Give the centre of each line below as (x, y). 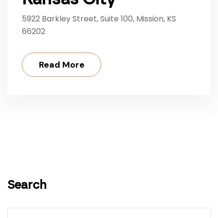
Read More (62, 65)
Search (27, 185)
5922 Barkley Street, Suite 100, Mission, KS (99, 19)
